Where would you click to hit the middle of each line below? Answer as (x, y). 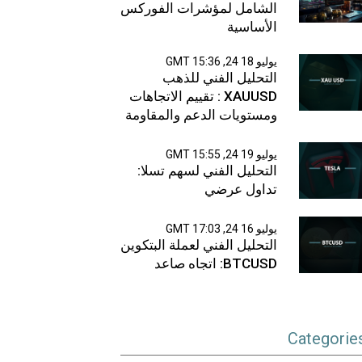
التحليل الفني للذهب (219, 77)
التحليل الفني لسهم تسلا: (207, 171)
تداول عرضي (240, 189)
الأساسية (252, 26)
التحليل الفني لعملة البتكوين (198, 245)
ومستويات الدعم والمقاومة (201, 114)
